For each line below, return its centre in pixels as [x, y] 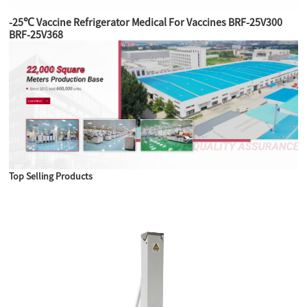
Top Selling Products [51, 176]
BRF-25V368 [36, 35]
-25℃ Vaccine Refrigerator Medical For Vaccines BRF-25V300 [146, 22]
